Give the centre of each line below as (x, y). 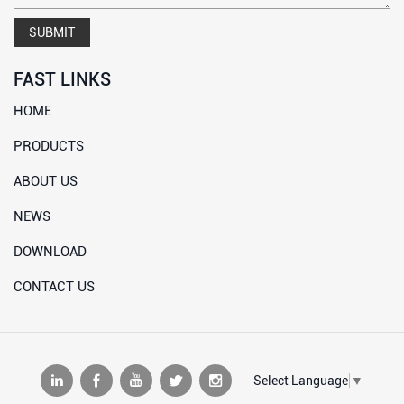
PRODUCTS (49, 147)
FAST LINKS (62, 80)
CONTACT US (54, 287)
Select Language (301, 381)
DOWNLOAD (50, 252)
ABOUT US (46, 182)
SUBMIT (52, 33)
